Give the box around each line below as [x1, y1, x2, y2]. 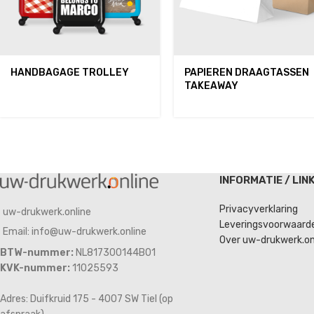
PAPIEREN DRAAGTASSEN [184, 67, 310, 79]
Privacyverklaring [219, 203, 298, 215]
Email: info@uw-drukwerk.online [3, 226, 146, 238]
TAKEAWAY [184, 80, 239, 93]
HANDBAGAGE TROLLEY [11, 67, 129, 79]
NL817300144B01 [74, 247, 156, 259]
